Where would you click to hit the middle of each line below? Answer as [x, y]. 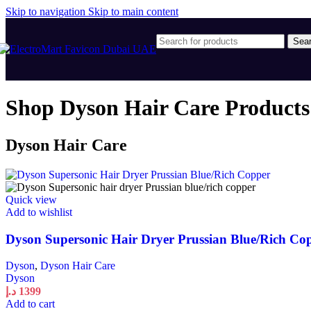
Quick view [31, 199]
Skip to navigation [47, 11]
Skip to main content [133, 11]
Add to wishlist [39, 212]
